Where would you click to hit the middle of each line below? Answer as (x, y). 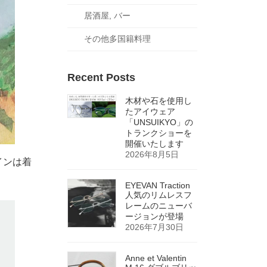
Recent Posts (101, 77)
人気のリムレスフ (158, 195)
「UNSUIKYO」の (159, 122)
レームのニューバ (158, 205)
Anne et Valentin (156, 258)
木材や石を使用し (158, 100)
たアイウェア (150, 111)
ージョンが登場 (154, 216)
